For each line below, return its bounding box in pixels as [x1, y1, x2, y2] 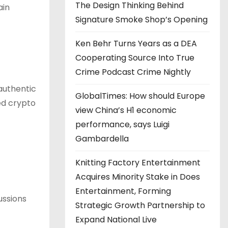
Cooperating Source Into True [75, 51, 194, 64]
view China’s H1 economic [75, 104, 177, 116]
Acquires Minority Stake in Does [75, 170, 200, 183]
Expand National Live [75, 213, 157, 225]
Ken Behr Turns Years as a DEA [75, 37, 197, 49]
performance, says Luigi [75, 118, 169, 130]
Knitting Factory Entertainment [75, 156, 201, 168]
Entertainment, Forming [75, 185, 171, 197]
